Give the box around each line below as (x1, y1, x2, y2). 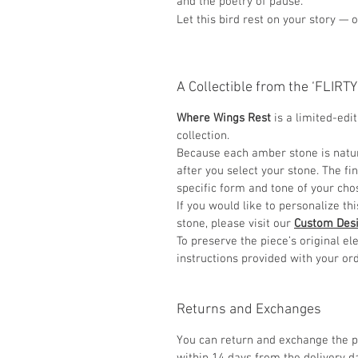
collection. (177, 129, 229, 144)
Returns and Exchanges (177, 301, 321, 319)
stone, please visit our (177, 217, 294, 232)
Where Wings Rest (177, 111, 271, 126)
